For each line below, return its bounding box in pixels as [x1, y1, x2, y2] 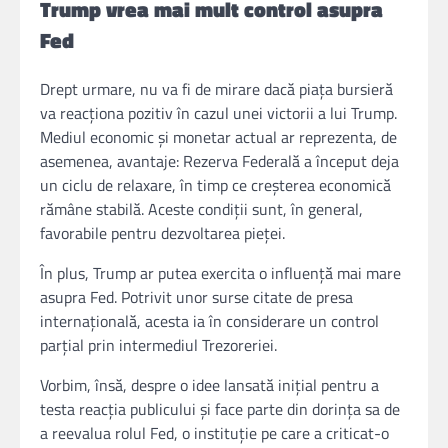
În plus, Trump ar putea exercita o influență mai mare [40, 260, 401, 285]
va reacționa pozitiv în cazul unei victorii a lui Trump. [40, 100, 397, 125]
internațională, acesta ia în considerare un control [40, 308, 379, 333]
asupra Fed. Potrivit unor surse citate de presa [40, 284, 353, 309]
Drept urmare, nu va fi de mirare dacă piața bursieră [40, 76, 393, 101]
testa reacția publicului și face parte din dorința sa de [40, 396, 400, 421]
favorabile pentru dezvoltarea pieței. [40, 220, 285, 245]
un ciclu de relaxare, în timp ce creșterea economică [40, 172, 391, 197]
